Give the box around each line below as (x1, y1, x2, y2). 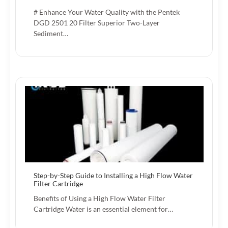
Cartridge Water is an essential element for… (34, 204, 173, 213)
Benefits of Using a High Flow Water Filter (34, 193, 165, 203)
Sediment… (34, 28, 68, 38)
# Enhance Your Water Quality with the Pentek (34, 7, 180, 16)
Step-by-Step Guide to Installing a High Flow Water (34, 170, 193, 180)
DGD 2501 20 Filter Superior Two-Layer (34, 18, 160, 27)
